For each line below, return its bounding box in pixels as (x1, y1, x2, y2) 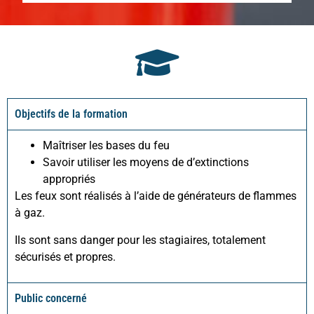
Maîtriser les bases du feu (43, 139, 170, 153)
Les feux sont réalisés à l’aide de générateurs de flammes (15, 189, 296, 203)
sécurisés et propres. (15, 250, 116, 264)
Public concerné (15, 292, 87, 306)
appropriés (43, 172, 95, 186)
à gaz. (15, 206, 45, 220)
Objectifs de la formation (15, 107, 128, 121)
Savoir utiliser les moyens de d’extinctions (43, 156, 249, 170)
